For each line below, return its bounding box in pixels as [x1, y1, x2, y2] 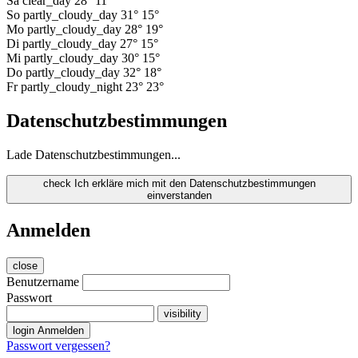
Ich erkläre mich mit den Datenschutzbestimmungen [74, 177, 316, 189]
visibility [164, 307, 201, 320]
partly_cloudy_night [21, 80, 122, 94]
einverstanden [146, 189, 212, 201]
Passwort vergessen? [6, 338, 110, 352]
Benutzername [6, 274, 79, 288]
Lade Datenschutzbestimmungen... [6, 147, 181, 161]
